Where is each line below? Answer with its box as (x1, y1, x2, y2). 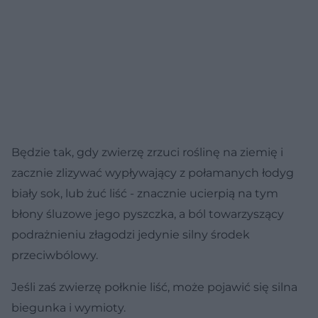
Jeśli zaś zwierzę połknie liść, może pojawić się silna (11, 280, 297, 294)
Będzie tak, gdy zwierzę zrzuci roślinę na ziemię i (11, 145, 283, 159)
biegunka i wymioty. (11, 300, 126, 314)
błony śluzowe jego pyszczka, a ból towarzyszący (11, 207, 284, 221)
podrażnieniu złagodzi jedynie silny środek (11, 227, 250, 241)
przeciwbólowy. (11, 248, 98, 262)
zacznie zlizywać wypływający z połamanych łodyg (11, 165, 294, 180)
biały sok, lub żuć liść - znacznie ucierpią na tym (11, 186, 278, 200)
